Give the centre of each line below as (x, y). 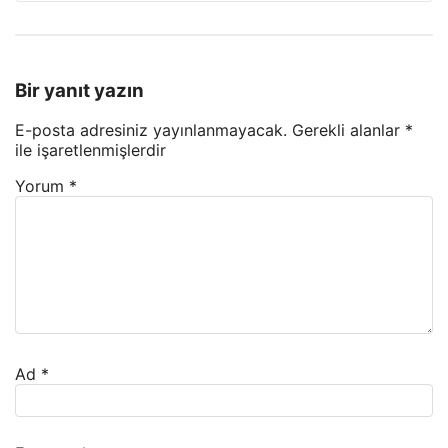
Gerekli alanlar (348, 130)
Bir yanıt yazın (79, 90)
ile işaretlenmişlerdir (90, 150)
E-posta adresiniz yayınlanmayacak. (151, 130)
